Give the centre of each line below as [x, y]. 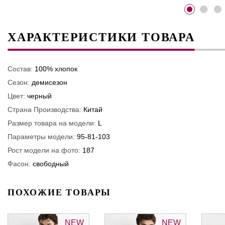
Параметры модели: [41, 136]
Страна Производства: [44, 109]
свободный [51, 163]
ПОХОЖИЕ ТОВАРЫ [60, 192]
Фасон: [19, 163]
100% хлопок [56, 69]
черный [39, 96]
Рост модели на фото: [44, 150]
